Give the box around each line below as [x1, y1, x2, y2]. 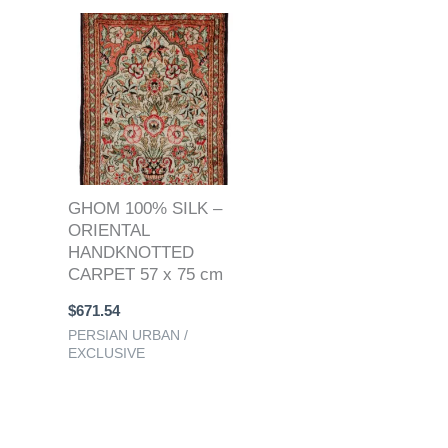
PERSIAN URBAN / [68, 326, 188, 343]
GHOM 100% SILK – [68, 199, 222, 219]
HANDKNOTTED [68, 243, 194, 263]
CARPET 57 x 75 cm [68, 265, 223, 285]
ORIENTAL [68, 221, 149, 241]
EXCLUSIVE [68, 344, 145, 361]
